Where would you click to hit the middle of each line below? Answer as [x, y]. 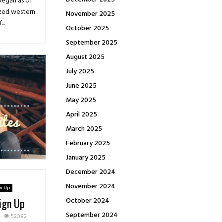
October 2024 [88, 201]
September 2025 [92, 43]
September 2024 [92, 215]
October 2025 [87, 28]
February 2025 [88, 143]
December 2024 [91, 172]
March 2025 [84, 129]
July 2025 [80, 72]
